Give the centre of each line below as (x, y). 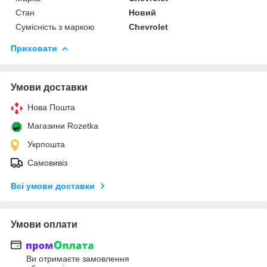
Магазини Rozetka (63, 125)
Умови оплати (44, 224)
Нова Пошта (51, 107)
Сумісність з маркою (55, 27)
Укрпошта (46, 144)
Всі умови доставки (53, 186)
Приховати (34, 48)
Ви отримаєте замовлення (78, 259)
